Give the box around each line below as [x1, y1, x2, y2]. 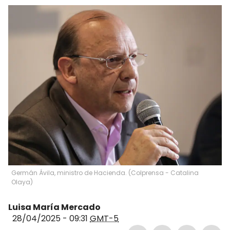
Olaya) [11, 178, 33, 187]
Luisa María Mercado [8, 201, 101, 214]
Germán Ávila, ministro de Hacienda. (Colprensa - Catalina [11, 168, 199, 178]
